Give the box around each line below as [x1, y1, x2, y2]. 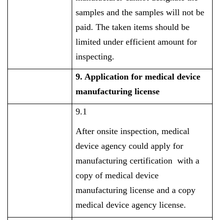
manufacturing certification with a [76, 156, 200, 165]
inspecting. [76, 52, 115, 61]
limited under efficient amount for [76, 37, 197, 47]
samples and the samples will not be [76, 7, 205, 17]
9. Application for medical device [76, 72, 201, 82]
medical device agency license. [76, 200, 187, 210]
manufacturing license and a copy [76, 185, 196, 195]
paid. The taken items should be [76, 22, 190, 32]
